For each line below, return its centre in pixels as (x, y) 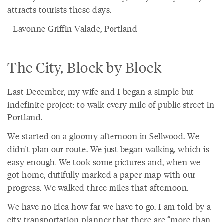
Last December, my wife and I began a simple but (101, 91)
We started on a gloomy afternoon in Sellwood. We (103, 136)
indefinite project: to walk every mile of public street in (111, 104)
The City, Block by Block (84, 67)
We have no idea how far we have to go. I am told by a (109, 206)
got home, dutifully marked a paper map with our (102, 174)
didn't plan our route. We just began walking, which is (108, 149)
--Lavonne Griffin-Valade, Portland (72, 28)
